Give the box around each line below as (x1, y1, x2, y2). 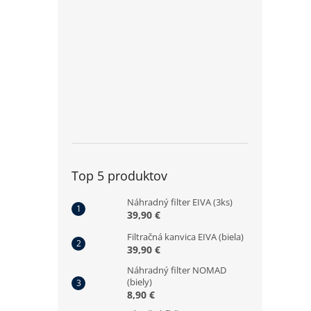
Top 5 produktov (72, 167, 167, 184)
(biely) (127, 276, 152, 288)
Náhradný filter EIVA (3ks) (127, 196, 233, 208)
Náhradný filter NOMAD (127, 264, 226, 276)
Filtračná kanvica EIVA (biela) (127, 230, 244, 243)
